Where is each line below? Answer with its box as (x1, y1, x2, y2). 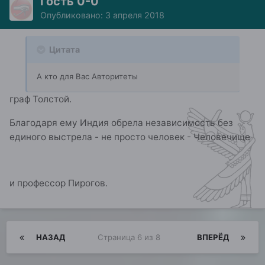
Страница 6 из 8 (97, 232, 165, 243)
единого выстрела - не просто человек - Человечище (9, 131, 250, 143)
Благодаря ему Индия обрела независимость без (9, 117, 233, 128)
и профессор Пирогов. (9, 177, 108, 189)
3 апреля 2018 (105, 10, 164, 21)
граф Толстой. (9, 93, 72, 105)
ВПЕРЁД (197, 232, 229, 243)
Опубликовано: (40, 10, 105, 21)
